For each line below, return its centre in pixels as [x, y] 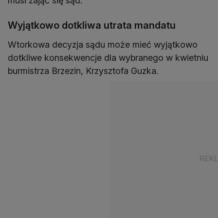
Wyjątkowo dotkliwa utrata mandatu [92, 26]
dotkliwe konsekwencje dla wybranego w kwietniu [108, 58]
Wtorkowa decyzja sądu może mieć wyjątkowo [103, 45]
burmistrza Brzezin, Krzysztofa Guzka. [83, 71]
